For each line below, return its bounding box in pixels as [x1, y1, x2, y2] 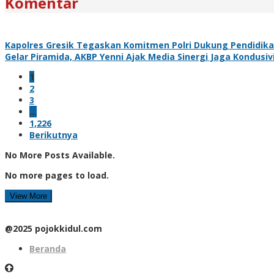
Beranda [29, 242, 66, 254]
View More [10, 191, 47, 201]
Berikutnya [29, 128, 78, 141]
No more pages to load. [5, 169, 109, 181]
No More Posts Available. [5, 149, 115, 161]
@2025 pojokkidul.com [5, 222, 102, 234]
